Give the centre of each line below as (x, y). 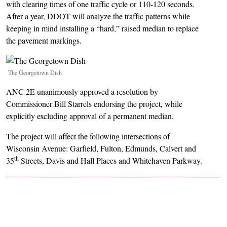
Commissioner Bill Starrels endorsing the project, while (94, 104)
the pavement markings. (44, 41)
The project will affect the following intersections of (88, 136)
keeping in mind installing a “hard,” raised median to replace (102, 28)
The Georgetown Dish (35, 73)
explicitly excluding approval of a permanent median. (90, 116)
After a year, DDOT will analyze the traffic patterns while (98, 16)
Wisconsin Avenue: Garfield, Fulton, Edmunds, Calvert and (101, 148)
